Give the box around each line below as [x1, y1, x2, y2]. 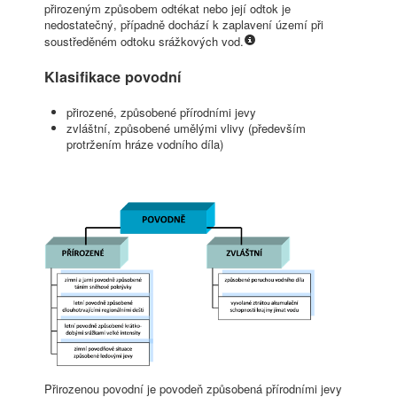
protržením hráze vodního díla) [66, 136, 223, 153]
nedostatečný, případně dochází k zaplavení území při [44, 16, 323, 34]
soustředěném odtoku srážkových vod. [44, 33, 244, 51]
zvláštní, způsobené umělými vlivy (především [66, 120, 306, 137]
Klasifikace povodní [44, 66, 182, 88]
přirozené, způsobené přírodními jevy [66, 104, 256, 121]
